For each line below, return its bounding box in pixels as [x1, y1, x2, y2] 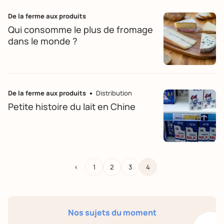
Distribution [96, 88, 132, 97]
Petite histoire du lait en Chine [8, 100, 135, 112]
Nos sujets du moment [67, 207, 156, 218]
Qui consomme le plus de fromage [8, 23, 153, 35]
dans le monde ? [8, 35, 77, 47]
